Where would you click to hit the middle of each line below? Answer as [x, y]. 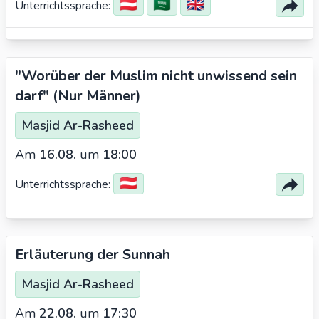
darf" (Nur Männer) [78, 96]
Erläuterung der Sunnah [93, 255]
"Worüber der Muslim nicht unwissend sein [156, 76]
